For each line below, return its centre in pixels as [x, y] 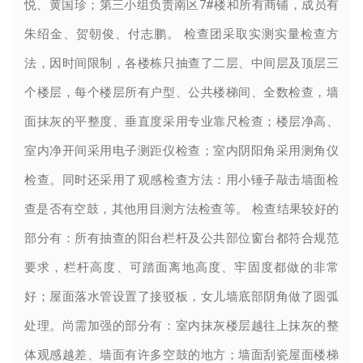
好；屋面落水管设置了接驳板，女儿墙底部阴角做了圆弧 [181, 297]
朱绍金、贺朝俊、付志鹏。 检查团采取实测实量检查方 [181, 34]
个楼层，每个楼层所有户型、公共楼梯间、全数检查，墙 [181, 93]
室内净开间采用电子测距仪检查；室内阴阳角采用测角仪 [181, 151]
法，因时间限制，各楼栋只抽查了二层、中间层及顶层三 [181, 64]
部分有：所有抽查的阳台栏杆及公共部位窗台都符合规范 [181, 239]
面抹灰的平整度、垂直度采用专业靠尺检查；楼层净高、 [181, 122]
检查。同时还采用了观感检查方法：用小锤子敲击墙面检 [181, 180]
